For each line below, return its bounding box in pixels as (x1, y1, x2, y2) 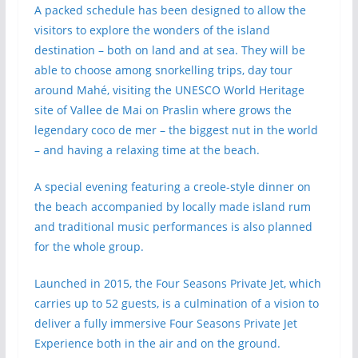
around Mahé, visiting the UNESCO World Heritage (34, 82, 304, 97)
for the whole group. (34, 239, 144, 254)
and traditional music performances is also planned (34, 219, 312, 234)
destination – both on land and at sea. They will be (34, 42, 305, 58)
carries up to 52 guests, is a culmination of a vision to (34, 296, 319, 311)
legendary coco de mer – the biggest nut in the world (34, 122, 318, 137)
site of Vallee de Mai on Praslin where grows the (34, 102, 292, 117)
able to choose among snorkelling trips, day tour (34, 62, 292, 78)
